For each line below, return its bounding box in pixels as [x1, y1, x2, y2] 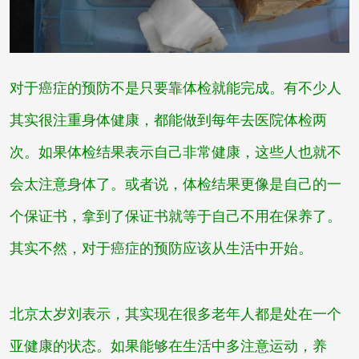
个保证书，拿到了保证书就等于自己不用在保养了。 [9, 208, 341, 225]
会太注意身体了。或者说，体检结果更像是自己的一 [9, 176, 341, 193]
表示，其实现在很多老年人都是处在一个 [81, 306, 341, 323]
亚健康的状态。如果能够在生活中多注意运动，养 [9, 338, 327, 355]
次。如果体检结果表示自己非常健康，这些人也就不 [9, 144, 341, 161]
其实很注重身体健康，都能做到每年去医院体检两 [9, 112, 327, 129]
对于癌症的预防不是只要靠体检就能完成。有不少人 [9, 80, 341, 97]
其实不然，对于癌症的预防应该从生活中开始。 [9, 240, 313, 257]
